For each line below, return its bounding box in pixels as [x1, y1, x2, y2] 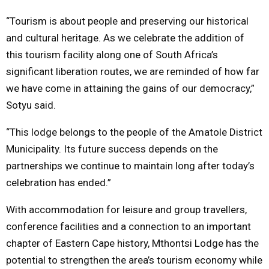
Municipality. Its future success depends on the [6, 142, 218, 155]
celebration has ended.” [6, 176, 111, 189]
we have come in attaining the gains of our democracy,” [6, 82, 255, 94]
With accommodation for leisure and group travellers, [6, 203, 247, 216]
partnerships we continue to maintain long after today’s [6, 159, 255, 172]
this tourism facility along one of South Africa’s [6, 48, 218, 61]
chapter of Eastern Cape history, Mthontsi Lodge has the [6, 237, 259, 249]
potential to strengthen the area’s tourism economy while [6, 253, 262, 266]
